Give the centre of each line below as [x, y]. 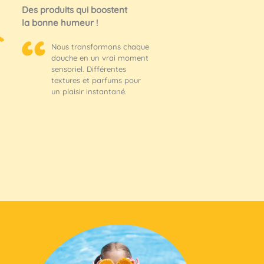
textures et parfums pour [96, 80]
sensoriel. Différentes [89, 69]
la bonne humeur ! [60, 22]
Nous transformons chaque [100, 46]
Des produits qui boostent [75, 9]
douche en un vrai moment [100, 57]
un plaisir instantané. [89, 91]
